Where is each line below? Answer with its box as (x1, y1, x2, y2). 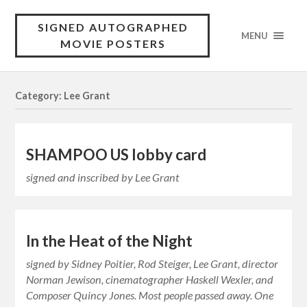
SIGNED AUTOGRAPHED (38, 21, 188, 34)
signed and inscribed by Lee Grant (26, 171, 180, 184)
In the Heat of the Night (26, 232, 193, 251)
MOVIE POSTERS (60, 37, 166, 50)
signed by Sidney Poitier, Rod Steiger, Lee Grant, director (26, 257, 279, 271)
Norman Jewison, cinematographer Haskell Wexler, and (26, 273, 274, 286)
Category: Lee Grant (15, 90, 111, 102)
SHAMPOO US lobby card (26, 145, 207, 164)
